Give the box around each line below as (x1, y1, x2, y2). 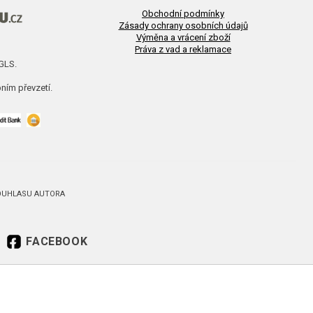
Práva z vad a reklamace (135, 44, 231, 55)
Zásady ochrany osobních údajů (118, 20, 248, 31)
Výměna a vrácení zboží (136, 32, 231, 43)
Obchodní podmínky (142, 8, 224, 20)
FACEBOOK (26, 235, 88, 249)
